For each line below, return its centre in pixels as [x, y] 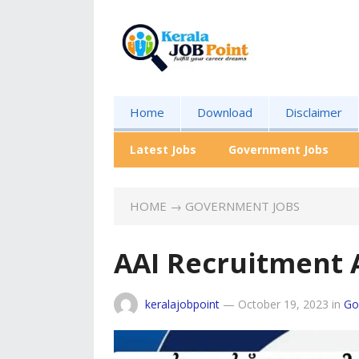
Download [225, 112]
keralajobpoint [182, 304]
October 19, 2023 [283, 304]
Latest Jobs [163, 149]
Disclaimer [314, 112]
